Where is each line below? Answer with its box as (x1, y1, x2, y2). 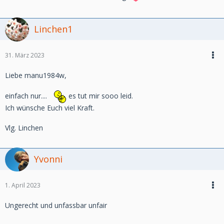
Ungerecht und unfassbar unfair (5, 200, 107, 210)
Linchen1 (34, 23, 72, 35)
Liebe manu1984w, (5, 70, 66, 80)
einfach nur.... (5, 91, 47, 101)
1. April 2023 (5, 181, 40, 189)
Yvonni (34, 153, 62, 165)
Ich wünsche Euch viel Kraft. (5, 103, 94, 112)
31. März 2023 (5, 51, 44, 59)
